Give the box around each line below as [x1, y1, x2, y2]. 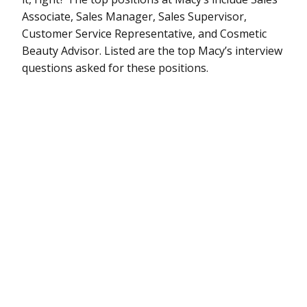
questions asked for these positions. [22, 60, 208, 75]
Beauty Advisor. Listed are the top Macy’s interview [22, 42, 282, 58]
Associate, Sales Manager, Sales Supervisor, [22, 8, 247, 24]
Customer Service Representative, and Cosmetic [22, 25, 267, 41]
